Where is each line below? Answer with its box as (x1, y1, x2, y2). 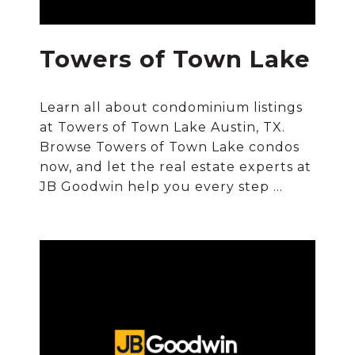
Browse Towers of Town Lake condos (40, 139, 300, 155)
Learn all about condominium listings (40, 100, 303, 115)
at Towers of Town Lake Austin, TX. (40, 120, 286, 135)
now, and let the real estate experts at (40, 159, 312, 174)
